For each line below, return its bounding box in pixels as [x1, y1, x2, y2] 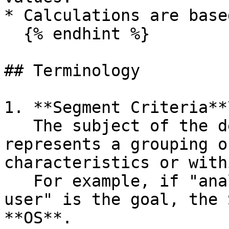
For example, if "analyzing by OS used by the [4, 172, 33, 190]
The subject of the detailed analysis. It [4, 117, 33, 135]
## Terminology [4, 61, 140, 80]
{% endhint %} [4, 25, 24, 43]
